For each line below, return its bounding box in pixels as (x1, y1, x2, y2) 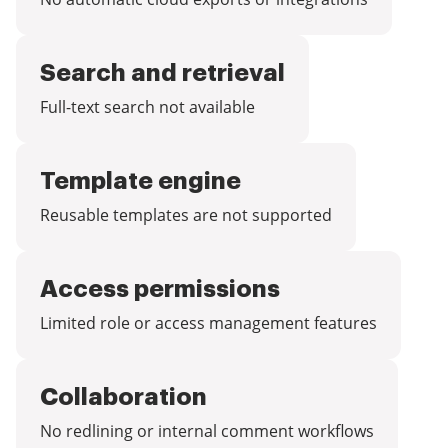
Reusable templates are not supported (40, 204, 332, 226)
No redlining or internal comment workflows (40, 420, 374, 442)
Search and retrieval (40, 61, 285, 85)
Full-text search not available (40, 96, 255, 118)
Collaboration (40, 385, 207, 409)
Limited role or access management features (40, 312, 377, 334)
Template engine (40, 169, 241, 193)
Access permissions (40, 277, 280, 301)
